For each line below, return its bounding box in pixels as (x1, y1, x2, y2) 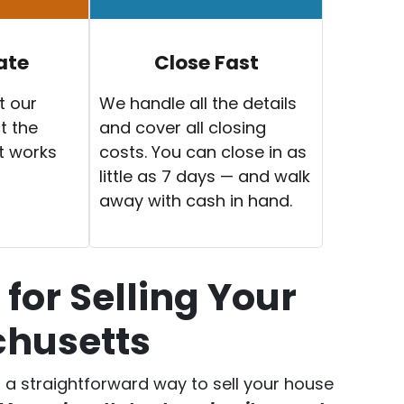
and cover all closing (99, 115, 267, 139)
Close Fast (153, 48, 259, 77)
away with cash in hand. (99, 188, 293, 212)
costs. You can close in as (99, 140, 308, 163)
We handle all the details (99, 91, 298, 115)
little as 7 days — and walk (99, 164, 311, 188)
